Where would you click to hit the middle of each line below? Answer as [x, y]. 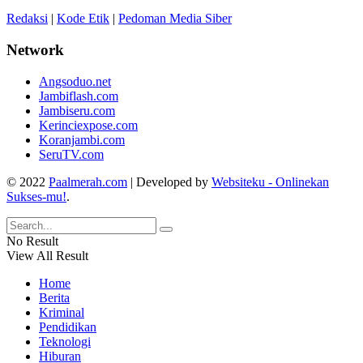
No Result [32, 241]
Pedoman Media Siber [175, 19]
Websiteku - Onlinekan [270, 181]
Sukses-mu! [36, 196]
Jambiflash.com [79, 96]
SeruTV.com [71, 154]
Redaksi [27, 19]
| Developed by [169, 181]
